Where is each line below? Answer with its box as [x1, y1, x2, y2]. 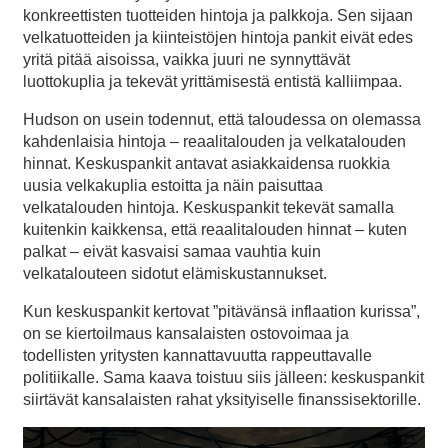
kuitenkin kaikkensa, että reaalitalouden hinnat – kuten [23, 221, 407, 239]
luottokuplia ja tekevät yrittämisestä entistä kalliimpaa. [23, 73, 402, 91]
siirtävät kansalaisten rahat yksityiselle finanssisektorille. [23, 391, 421, 409]
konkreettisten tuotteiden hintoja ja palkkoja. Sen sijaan [23, 7, 413, 25]
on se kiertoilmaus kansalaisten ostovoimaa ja [23, 325, 349, 343]
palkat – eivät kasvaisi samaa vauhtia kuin [23, 243, 321, 261]
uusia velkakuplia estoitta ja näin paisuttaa [23, 177, 323, 195]
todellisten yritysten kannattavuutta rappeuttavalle [23, 347, 372, 365]
